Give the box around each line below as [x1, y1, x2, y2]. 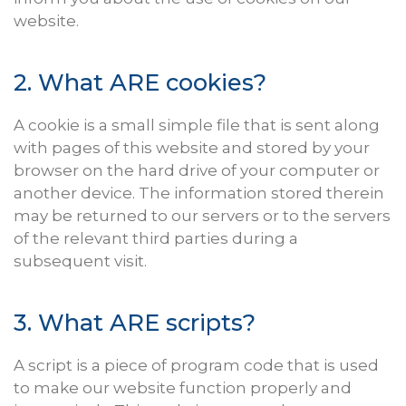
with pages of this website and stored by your [14, 139, 370, 158]
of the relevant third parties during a [14, 229, 298, 248]
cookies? [159, 68, 266, 97]
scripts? [159, 308, 256, 337]
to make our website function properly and [14, 379, 352, 398]
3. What [14, 308, 110, 337]
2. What [14, 68, 110, 97]
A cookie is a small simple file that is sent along [14, 116, 380, 135]
